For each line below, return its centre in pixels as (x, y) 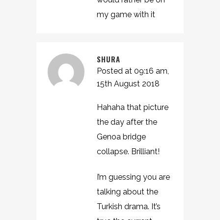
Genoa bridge (121, 137)
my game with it (126, 14)
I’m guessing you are (133, 177)
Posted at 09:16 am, (133, 71)
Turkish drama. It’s (129, 206)
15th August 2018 (128, 84)
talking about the (127, 192)
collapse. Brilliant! (128, 151)
